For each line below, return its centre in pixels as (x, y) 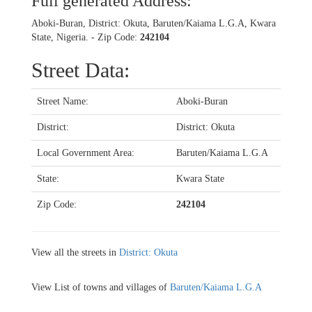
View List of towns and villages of (101, 287)
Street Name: (63, 101)
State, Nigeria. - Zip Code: (86, 37)
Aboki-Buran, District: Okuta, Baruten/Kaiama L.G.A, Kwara (154, 23)
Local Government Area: (86, 153)
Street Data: (80, 70)
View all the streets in (75, 252)
